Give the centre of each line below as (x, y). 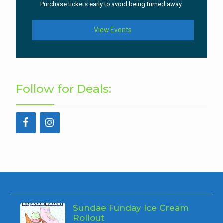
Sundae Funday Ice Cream (131, 208)
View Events (113, 30)
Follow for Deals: (63, 89)
